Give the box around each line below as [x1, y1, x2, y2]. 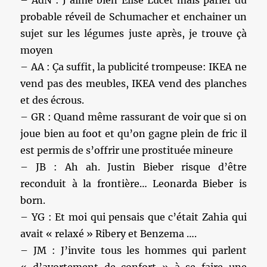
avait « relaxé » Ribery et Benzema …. [20, 228, 197, 240]
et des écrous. [20, 94, 85, 106]
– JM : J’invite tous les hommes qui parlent [20, 244, 247, 256]
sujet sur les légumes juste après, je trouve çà [20, 27, 247, 39]
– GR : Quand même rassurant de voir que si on [20, 111, 247, 123]
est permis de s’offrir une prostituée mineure [20, 144, 234, 156]
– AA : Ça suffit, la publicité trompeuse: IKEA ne [20, 61, 247, 73]
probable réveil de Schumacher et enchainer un [20, 11, 247, 23]
